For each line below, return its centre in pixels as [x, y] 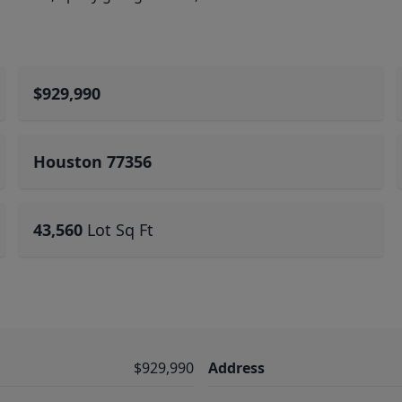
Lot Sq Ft [121, 230]
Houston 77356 [93, 162]
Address [236, 368]
